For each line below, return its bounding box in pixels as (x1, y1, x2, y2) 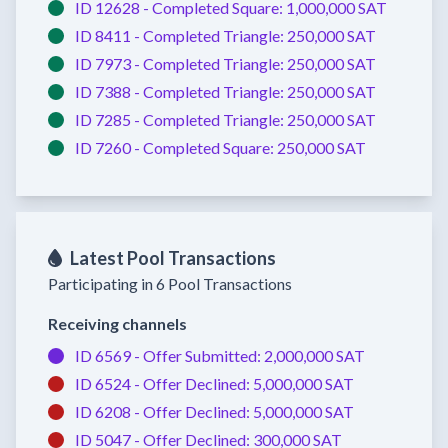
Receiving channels (48, 313, 187, 333)
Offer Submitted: (143, 345, 264, 365)
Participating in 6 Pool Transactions (48, 273, 292, 293)
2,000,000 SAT (264, 345, 365, 365)
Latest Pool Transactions (69, 246, 276, 269)
